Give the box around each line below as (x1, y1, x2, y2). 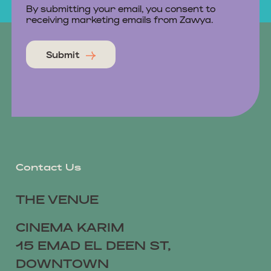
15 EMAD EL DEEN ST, (16, 237, 171, 252)
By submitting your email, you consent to (25, 2, 215, 14)
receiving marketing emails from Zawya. (25, 13, 213, 25)
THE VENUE (16, 191, 99, 206)
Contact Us (16, 160, 81, 172)
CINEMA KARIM (16, 219, 124, 234)
